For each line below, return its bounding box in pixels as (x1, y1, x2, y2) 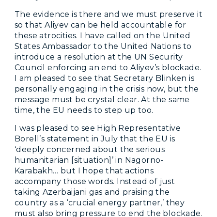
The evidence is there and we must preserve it (15, 9, 202, 19)
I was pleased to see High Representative (15, 123, 181, 133)
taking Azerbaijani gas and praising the (15, 187, 170, 197)
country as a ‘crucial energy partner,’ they (15, 198, 185, 207)
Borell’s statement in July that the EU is (15, 134, 175, 143)
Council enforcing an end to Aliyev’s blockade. (15, 62, 201, 72)
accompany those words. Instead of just (15, 176, 175, 186)
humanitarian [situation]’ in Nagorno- (15, 155, 164, 165)
